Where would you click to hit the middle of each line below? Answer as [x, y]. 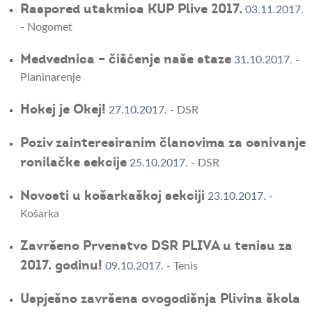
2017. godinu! [61, 266]
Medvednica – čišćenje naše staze [125, 60]
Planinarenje [50, 78]
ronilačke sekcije [73, 163]
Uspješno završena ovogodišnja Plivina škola [160, 299]
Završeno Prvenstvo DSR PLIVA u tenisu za [156, 246]
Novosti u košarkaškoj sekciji [112, 196]
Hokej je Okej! [63, 110]
